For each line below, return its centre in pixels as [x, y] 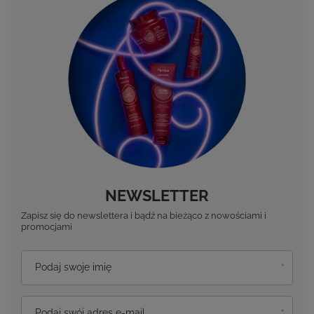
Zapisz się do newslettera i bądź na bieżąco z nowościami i [144, 216]
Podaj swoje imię [73, 267]
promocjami [47, 227]
